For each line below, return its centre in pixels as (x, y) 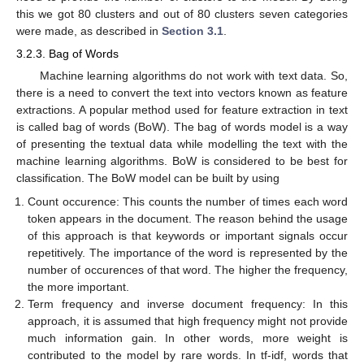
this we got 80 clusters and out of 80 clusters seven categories (182, 14)
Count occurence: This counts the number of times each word (188, 201)
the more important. (79, 286)
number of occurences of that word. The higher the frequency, (188, 269)
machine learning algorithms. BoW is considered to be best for (182, 161)
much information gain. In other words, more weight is (188, 338)
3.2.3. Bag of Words (67, 54)
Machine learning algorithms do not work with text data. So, (193, 76)
